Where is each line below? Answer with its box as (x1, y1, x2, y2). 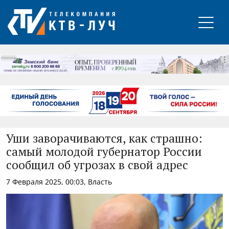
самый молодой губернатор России (6, 146, 202, 158)
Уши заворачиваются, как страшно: (6, 133, 202, 145)
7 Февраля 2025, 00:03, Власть (6, 176, 112, 187)
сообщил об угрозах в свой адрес (6, 159, 188, 172)
